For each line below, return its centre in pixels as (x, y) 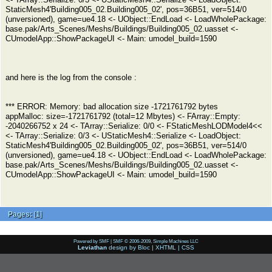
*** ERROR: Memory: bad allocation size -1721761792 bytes (112, 107)
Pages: (20, 214)
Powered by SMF (91, 241)
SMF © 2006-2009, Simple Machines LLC (156, 241)
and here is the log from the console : (71, 77)
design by (122, 247)
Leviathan (92, 247)
